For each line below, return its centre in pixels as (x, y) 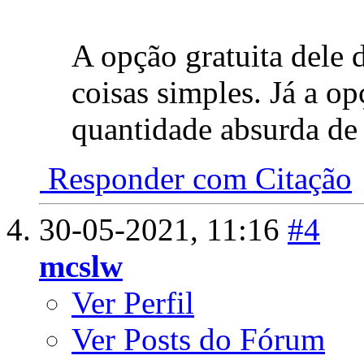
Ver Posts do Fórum (198, 339)
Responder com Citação (196, 178)
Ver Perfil (133, 302)
